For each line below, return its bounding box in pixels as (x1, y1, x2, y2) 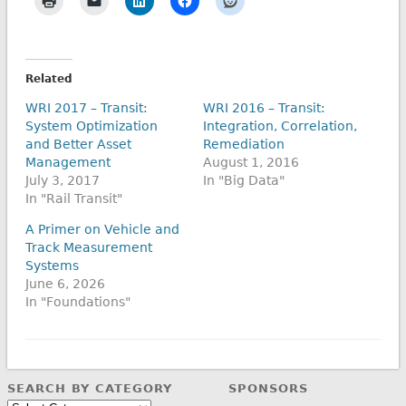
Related (24, 72, 72, 85)
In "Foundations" (24, 294, 130, 309)
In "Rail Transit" (24, 190, 122, 206)
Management (24, 154, 111, 169)
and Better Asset (24, 136, 131, 151)
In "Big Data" (203, 172, 285, 188)
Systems (24, 257, 79, 273)
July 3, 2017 (24, 172, 100, 188)
